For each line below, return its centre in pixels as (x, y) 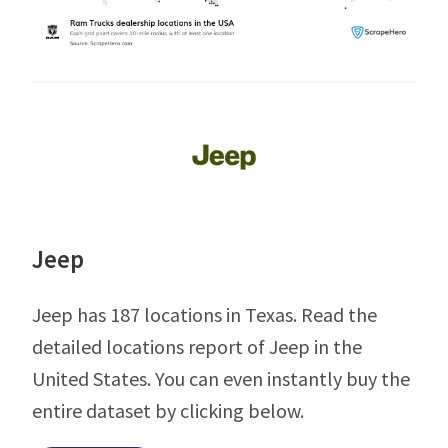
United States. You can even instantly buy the (221, 379)
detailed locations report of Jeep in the (197, 347)
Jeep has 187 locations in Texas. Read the (204, 315)
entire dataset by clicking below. (168, 411)
